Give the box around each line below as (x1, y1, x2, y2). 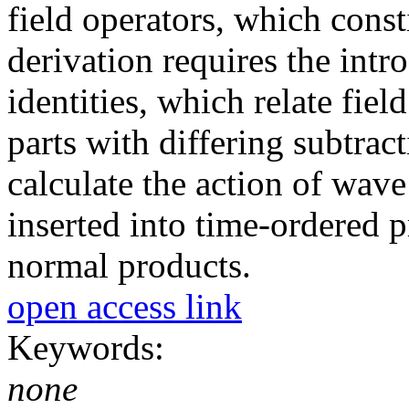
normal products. (7, 245, 251, 285)
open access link (7, 286, 242, 326)
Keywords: (7, 327, 173, 367)
